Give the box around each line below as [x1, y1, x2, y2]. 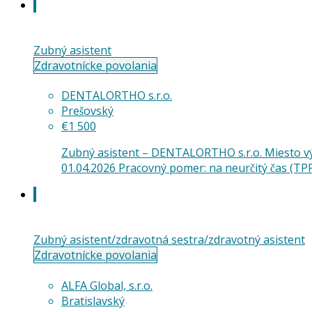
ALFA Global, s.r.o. [61, 277, 153, 293]
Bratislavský [61, 292, 125, 309]
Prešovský [61, 103, 114, 119]
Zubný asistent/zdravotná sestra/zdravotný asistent [33, 232, 305, 248]
